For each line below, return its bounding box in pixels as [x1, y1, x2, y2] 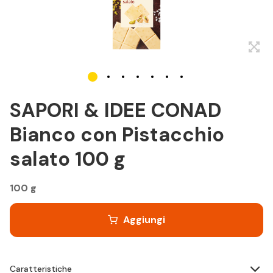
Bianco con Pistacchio [10, 122, 224, 147]
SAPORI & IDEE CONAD [10, 97, 221, 123]
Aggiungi [123, 213, 165, 226]
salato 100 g [10, 146, 126, 172]
